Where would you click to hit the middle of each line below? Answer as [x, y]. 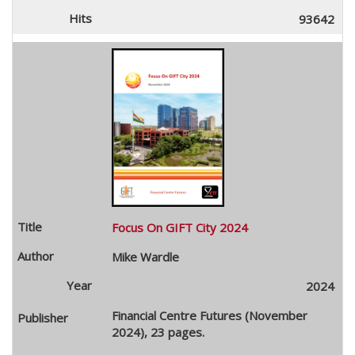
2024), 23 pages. [158, 332]
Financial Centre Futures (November [209, 315]
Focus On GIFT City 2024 [179, 227]
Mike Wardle [145, 256]
